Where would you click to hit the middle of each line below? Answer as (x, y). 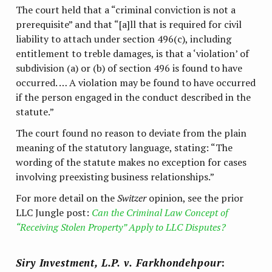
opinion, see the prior (195, 198)
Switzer (132, 198)
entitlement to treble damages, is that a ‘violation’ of (133, 53)
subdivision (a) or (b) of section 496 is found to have (129, 68)
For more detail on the (67, 198)
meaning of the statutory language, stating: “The (124, 148)
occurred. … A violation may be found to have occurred (136, 82)
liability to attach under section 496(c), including (124, 39)
